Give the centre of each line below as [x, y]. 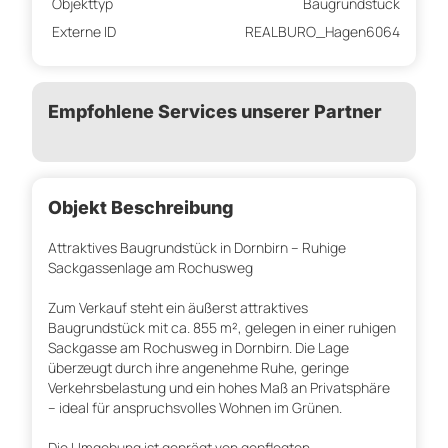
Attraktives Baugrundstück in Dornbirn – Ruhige [197, 248]
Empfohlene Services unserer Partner [215, 112]
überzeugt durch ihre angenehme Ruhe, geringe [198, 368]
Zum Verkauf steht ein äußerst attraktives [178, 308]
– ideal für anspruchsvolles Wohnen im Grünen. [195, 408]
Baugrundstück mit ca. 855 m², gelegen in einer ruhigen [222, 328]
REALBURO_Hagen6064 [322, 32]
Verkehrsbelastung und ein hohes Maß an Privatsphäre [219, 388]
